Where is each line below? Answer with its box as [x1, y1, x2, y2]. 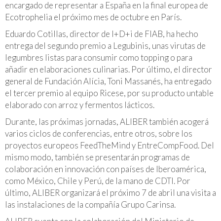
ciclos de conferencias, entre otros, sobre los [28, 128, 192, 139]
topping [141, 52, 169, 63]
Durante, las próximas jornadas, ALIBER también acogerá [5, 116, 209, 127]
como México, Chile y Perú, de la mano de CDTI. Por [5, 175, 190, 186]
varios [5, 128, 28, 139]
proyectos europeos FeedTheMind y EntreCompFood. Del [5, 140, 214, 150]
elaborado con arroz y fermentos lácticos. [5, 99, 154, 110]
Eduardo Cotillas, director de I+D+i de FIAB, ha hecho [5, 28, 198, 39]
